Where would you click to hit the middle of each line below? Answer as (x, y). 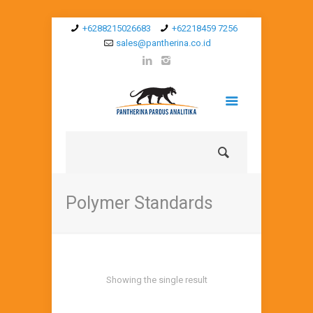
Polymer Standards (139, 203)
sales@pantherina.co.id (164, 43)
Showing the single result (156, 280)
